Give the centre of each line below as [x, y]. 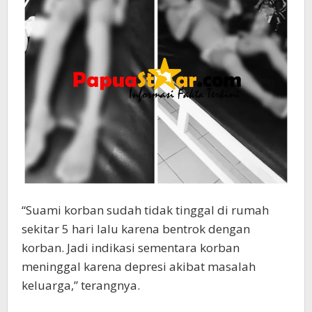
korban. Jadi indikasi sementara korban [131, 248]
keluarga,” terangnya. [81, 286]
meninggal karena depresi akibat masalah [139, 267]
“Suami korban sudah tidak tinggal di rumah [145, 210]
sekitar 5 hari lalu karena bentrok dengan [136, 229]
